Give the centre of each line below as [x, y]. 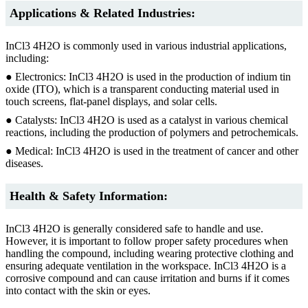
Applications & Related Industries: [102, 13]
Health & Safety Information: [89, 196]
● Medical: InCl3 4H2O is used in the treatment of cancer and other [152, 151]
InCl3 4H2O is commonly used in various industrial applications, [146, 45]
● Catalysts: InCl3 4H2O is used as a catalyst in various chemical [147, 120]
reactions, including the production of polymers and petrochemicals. [152, 132]
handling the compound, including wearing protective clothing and [150, 253]
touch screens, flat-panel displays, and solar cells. [111, 101]
